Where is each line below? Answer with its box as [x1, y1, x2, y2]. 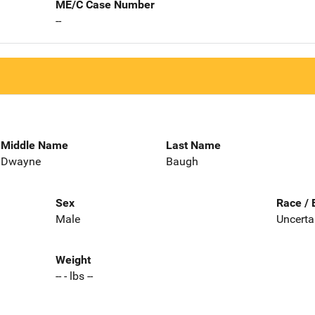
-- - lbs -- [55, 269, 93, 283]
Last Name [166, 138, 221, 152]
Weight [55, 253, 91, 267]
